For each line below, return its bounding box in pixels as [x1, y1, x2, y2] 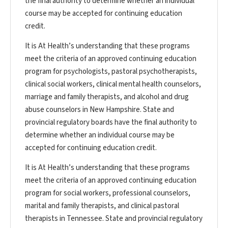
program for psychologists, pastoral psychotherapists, [25, 66, 197, 77]
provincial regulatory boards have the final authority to [25, 117, 197, 128]
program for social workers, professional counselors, [25, 188, 190, 199]
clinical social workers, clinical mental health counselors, [25, 79, 201, 90]
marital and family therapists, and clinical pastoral [25, 201, 179, 212]
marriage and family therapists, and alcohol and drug [25, 92, 189, 103]
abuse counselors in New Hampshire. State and [25, 104, 174, 116]
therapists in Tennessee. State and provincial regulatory [25, 213, 203, 224]
